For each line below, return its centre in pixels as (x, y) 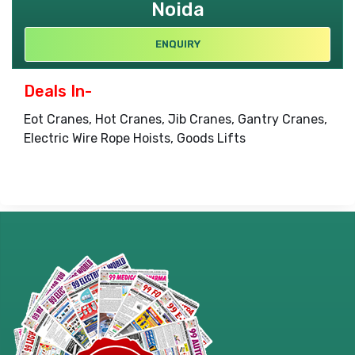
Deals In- (58, 91)
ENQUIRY (177, 44)
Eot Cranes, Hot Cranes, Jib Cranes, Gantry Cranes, (176, 119)
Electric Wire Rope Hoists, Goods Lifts (135, 138)
